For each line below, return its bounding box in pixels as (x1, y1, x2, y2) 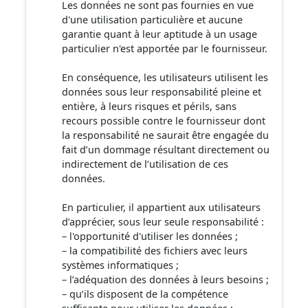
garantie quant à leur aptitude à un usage (62, 27, 257, 41)
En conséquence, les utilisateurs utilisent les (62, 71, 268, 84)
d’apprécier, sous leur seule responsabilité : (62, 215, 264, 228)
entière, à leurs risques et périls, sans (62, 100, 236, 113)
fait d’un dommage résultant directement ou (62, 143, 269, 156)
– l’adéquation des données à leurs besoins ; (62, 273, 269, 286)
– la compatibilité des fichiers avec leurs (62, 244, 247, 257)
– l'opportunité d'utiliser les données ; (62, 230, 238, 243)
